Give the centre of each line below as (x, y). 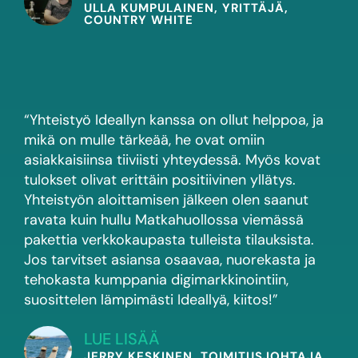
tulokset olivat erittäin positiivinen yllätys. (160, 180)
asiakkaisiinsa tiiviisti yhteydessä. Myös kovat (172, 160)
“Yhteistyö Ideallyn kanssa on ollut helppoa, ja (174, 120)
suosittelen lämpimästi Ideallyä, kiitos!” (151, 300)
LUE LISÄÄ (122, 339)
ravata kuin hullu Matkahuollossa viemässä (164, 220)
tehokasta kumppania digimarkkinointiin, (156, 280)
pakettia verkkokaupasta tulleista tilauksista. (169, 240)
